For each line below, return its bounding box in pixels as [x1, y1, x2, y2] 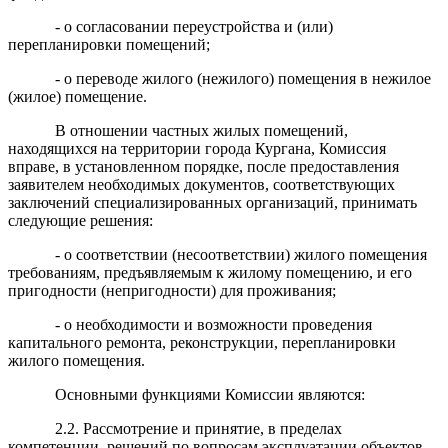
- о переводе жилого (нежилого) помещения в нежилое [54, 69, 431, 87]
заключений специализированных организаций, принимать [8, 193, 417, 211]
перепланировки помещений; [8, 35, 210, 53]
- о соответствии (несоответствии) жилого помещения [54, 245, 427, 263]
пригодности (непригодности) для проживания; [8, 281, 336, 299]
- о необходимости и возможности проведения [54, 315, 372, 333]
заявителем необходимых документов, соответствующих [8, 175, 395, 193]
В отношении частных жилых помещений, [54, 121, 348, 139]
